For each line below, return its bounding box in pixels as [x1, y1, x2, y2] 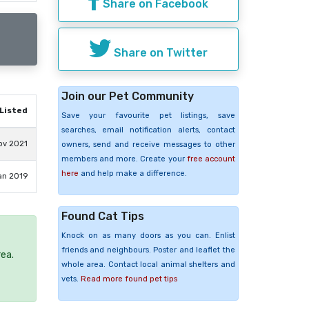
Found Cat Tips [61, 209, 144, 223]
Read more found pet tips [80, 274, 177, 283]
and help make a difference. [78, 168, 187, 178]
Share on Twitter [110, 46, 208, 59]
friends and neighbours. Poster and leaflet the [61, 245, 235, 255]
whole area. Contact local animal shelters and [61, 259, 235, 269]
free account [186, 154, 235, 163]
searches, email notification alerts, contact [61, 125, 235, 134]
